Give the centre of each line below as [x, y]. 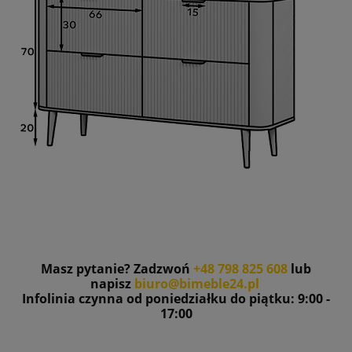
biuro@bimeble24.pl [196, 284]
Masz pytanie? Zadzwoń [117, 269]
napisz [110, 284]
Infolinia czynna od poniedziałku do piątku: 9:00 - [176, 299]
